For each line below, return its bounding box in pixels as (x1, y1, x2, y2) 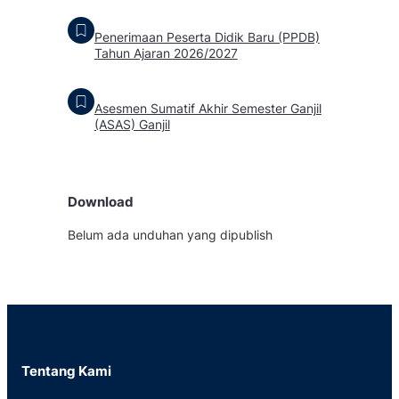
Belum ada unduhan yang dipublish (67, 226, 273, 242)
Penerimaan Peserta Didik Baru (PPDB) (94, 28, 320, 45)
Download (67, 192, 134, 210)
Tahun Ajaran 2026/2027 (94, 45, 238, 61)
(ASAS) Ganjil (94, 116, 170, 132)
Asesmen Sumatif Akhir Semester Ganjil (94, 100, 322, 116)
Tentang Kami (21, 362, 111, 379)
